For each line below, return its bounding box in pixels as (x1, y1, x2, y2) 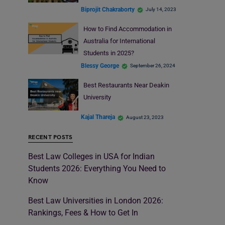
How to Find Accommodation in (83, 25, 172, 33)
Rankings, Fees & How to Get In (28, 207, 138, 217)
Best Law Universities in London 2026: (28, 195, 163, 205)
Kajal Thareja (81, 114, 115, 121)
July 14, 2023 (146, 7, 176, 13)
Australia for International (83, 37, 155, 45)
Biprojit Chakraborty (81, 6, 135, 13)
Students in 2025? (83, 49, 134, 57)
